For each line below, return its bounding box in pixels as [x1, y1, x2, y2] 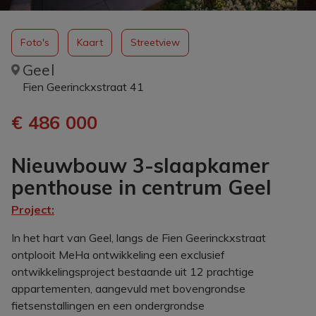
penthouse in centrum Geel [11, 174, 272, 200]
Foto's [20, 36, 49, 49]
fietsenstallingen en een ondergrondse [11, 298, 205, 312]
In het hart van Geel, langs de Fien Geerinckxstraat [11, 231, 266, 245]
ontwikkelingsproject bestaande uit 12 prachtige [11, 265, 254, 279]
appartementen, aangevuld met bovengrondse [11, 281, 245, 296]
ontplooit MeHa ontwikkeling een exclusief [11, 248, 225, 262]
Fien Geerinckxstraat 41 [23, 80, 144, 94]
